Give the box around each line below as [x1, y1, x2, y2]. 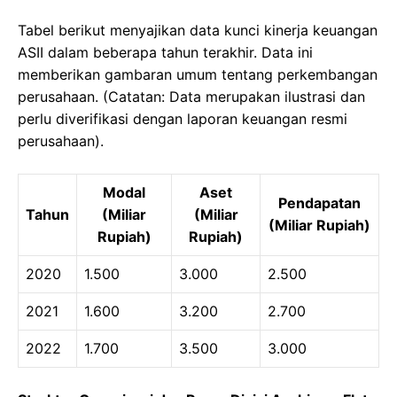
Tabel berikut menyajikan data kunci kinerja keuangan [18, 21, 378, 40]
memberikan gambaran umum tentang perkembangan [18, 66, 378, 84]
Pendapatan [278, 194, 361, 213]
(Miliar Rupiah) [269, 216, 370, 235]
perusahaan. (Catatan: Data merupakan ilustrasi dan [18, 88, 365, 106]
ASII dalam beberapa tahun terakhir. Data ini [18, 43, 313, 62]
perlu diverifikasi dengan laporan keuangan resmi [18, 110, 347, 128]
